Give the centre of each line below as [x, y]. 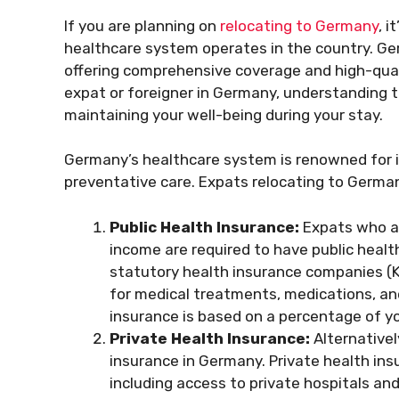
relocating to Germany [299, 25]
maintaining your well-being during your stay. [224, 114]
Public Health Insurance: [204, 227]
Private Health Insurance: [210, 338]
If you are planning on [142, 25]
